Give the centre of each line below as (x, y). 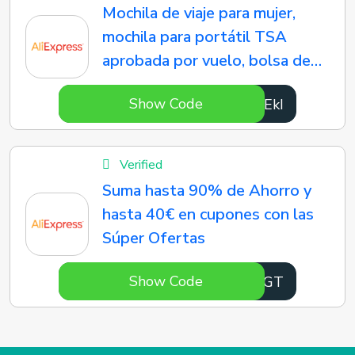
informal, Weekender (177, 108)
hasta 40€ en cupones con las (208, 214)
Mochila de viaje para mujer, (199, 13)
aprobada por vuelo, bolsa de (207, 61)
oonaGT (258, 282)
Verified (140, 165)
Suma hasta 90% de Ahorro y (207, 191)
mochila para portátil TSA (195, 37)
